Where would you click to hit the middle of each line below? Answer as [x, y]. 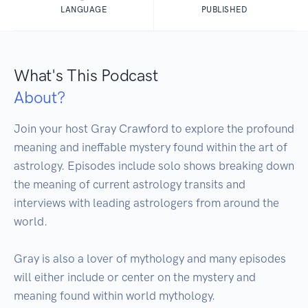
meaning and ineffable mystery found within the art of [151, 147]
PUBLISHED [224, 10]
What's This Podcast [86, 76]
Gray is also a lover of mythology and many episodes [150, 259]
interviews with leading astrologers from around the [146, 203]
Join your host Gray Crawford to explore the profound [154, 129]
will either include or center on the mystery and [135, 277]
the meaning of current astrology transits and [130, 185]
